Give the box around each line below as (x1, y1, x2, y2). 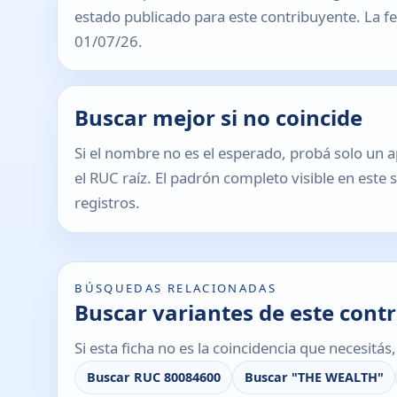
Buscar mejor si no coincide (74, 102, 363, 132)
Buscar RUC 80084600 (86, 369, 221, 386)
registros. (74, 192, 141, 214)
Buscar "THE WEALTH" (244, 369, 384, 386)
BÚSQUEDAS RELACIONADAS (74, 279, 277, 296)
